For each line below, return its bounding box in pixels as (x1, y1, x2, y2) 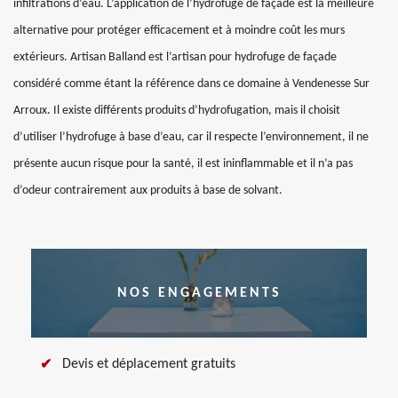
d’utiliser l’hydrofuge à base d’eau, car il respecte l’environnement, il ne (13, 131, 369, 144)
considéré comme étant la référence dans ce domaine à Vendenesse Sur (13, 77, 370, 91)
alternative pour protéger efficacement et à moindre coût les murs (13, 24, 345, 37)
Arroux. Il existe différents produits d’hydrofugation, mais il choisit (13, 104, 340, 117)
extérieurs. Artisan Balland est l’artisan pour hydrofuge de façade (13, 51, 337, 64)
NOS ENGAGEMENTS (116, 286, 282, 300)
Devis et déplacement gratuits (62, 357, 235, 371)
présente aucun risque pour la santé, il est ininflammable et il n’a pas (13, 157, 353, 171)
